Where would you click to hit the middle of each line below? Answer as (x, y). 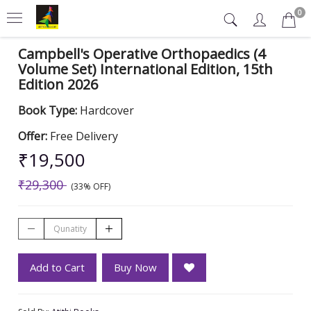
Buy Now (135, 267)
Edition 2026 (58, 84)
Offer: (34, 136)
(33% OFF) (89, 186)
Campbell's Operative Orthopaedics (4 (142, 54)
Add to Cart (57, 267)
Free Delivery (84, 136)
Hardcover (107, 110)
